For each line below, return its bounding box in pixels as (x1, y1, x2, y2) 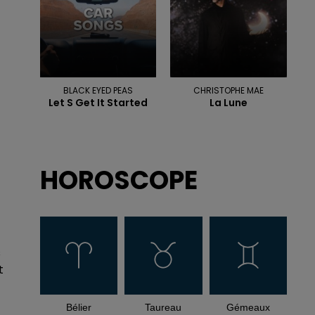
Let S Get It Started (49, 96, 148, 110)
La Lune (210, 96, 248, 110)
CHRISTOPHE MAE (193, 84, 264, 97)
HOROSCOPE (39, 162, 198, 199)
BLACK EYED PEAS (63, 84, 134, 97)
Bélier (65, 301, 91, 313)
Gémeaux (226, 301, 270, 313)
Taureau (145, 301, 182, 313)
